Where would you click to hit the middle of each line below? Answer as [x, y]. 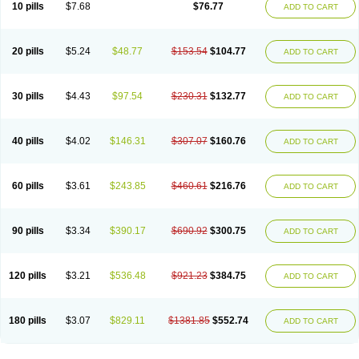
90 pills [28, 231]
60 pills [28, 186]
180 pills [28, 321]
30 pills [28, 96]
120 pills [28, 276]
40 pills [28, 141]
